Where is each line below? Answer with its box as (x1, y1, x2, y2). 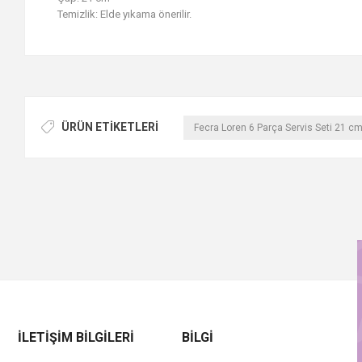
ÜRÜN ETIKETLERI (61, 120, 158, 133)
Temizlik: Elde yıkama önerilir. (57, 8, 192, 20)
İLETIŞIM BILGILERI (18, 330, 135, 345)
